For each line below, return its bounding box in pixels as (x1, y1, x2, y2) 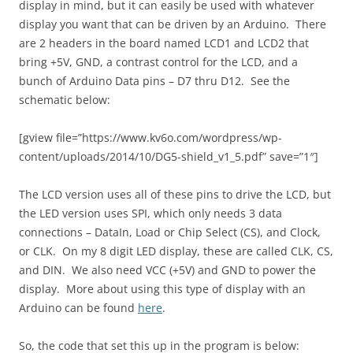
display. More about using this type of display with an (19, 281, 306, 297)
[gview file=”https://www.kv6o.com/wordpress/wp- (19, 130, 282, 146)
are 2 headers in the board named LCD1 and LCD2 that (19, 35, 309, 51)
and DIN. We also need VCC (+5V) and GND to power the (19, 262, 316, 278)
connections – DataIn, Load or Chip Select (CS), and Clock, (19, 225, 321, 240)
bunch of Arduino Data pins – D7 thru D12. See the (19, 73, 290, 89)
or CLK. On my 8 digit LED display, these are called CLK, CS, (19, 243, 333, 259)
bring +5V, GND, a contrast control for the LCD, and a (19, 54, 298, 70)
